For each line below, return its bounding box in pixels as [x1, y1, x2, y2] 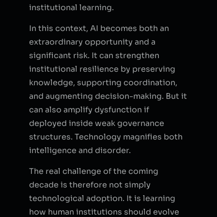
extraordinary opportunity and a [29, 36, 155, 47]
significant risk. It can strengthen [29, 50, 159, 61]
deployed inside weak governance [29, 118, 164, 128]
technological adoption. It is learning [29, 193, 175, 203]
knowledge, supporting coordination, [29, 77, 177, 88]
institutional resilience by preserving [29, 63, 175, 74]
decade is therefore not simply [29, 179, 151, 190]
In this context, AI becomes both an [29, 23, 169, 33]
